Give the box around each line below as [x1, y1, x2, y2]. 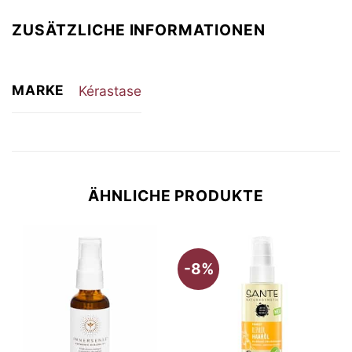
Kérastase [78, 82, 141, 99]
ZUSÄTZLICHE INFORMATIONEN [12, 20, 266, 39]
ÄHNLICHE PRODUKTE [87, 186, 265, 206]
